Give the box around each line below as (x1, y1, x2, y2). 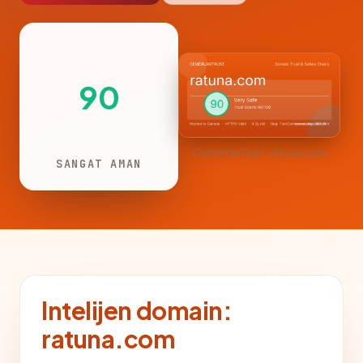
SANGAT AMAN (56, 156, 142, 171)
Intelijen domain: (41, 295, 233, 326)
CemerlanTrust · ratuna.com (192, 146, 327, 160)
